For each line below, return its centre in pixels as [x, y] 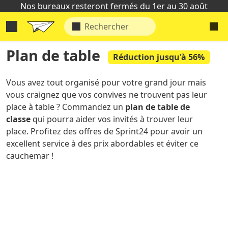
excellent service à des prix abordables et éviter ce [102, 144]
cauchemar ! [30, 156]
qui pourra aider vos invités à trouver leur [112, 119]
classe [18, 119]
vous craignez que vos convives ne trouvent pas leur [107, 95]
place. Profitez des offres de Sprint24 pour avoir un [104, 131]
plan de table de [158, 107]
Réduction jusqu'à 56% [159, 57]
